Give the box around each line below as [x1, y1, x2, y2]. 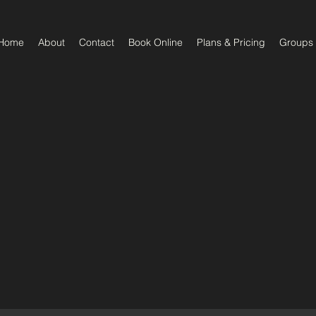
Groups [279, 36, 313, 49]
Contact [79, 36, 114, 49]
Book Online [128, 36, 183, 49]
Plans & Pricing [197, 36, 265, 49]
